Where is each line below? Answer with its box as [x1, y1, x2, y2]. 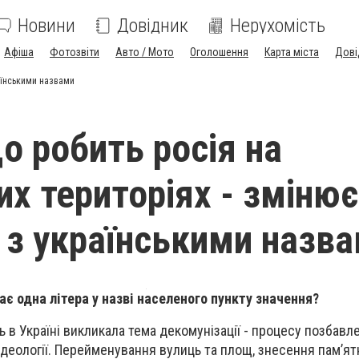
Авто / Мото [115, 46, 174, 58]
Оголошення [190, 46, 248, 58]
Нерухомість [230, 14, 325, 37]
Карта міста [264, 46, 319, 58]
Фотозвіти [50, 46, 99, 58]
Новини [18, 14, 75, 37]
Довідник [117, 14, 188, 37]
